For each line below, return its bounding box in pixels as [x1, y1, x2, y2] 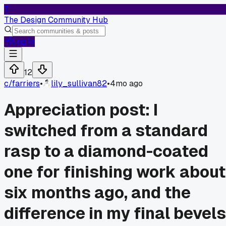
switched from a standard [4, 120, 208, 141]
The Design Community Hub [4, 15, 108, 25]
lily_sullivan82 [51, 78, 107, 89]
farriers [12, 78, 40, 89]
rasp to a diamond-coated [4, 141, 208, 162]
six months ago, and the [4, 182, 191, 203]
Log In [12, 36, 35, 47]
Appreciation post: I [4, 99, 158, 121]
